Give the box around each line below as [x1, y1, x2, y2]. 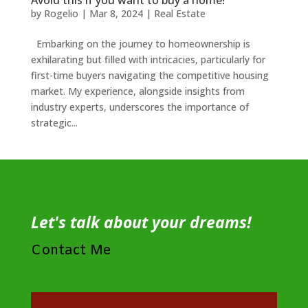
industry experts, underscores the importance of [30, 100, 249, 114]
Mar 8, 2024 [89, 7, 143, 21]
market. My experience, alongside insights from [30, 85, 245, 98]
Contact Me [30, 241, 111, 261]
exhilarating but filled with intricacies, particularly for [30, 53, 265, 67]
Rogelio [43, 7, 78, 21]
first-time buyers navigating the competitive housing [30, 69, 269, 82]
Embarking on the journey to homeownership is [30, 37, 250, 51]
